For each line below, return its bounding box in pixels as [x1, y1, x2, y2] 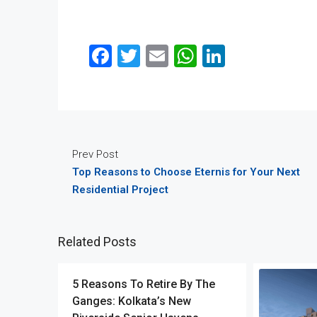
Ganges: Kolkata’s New [72, 294, 191, 308]
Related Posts [58, 234, 137, 249]
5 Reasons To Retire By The [72, 277, 215, 291]
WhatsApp [197, 42, 301, 69]
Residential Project [72, 183, 168, 196]
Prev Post [72, 147, 118, 161]
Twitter [140, 42, 209, 69]
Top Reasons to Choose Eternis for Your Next [72, 165, 300, 178]
